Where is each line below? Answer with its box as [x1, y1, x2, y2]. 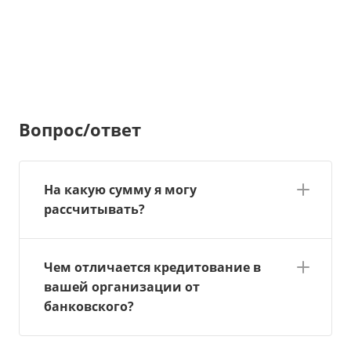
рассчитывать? [44, 200, 145, 218]
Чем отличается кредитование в [44, 258, 261, 276]
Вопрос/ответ [19, 117, 141, 141]
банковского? [44, 297, 134, 315]
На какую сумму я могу [44, 180, 197, 198]
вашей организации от [44, 277, 200, 295]
